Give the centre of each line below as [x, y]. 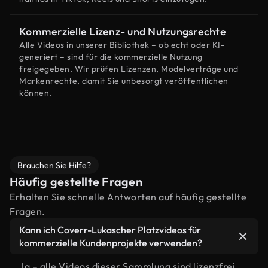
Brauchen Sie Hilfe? [54, 165]
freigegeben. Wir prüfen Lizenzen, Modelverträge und [129, 69]
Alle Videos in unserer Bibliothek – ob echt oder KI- [122, 45]
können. [36, 93]
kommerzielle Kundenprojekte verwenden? [111, 243]
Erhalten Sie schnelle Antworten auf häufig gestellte [128, 197]
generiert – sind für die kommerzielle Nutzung [111, 57]
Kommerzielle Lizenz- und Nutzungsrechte [123, 31]
